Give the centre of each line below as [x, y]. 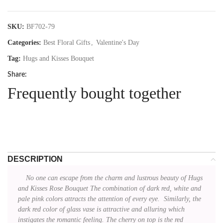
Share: [17, 74]
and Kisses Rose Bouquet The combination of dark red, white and [110, 188]
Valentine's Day [118, 42]
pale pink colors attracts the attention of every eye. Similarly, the [110, 199]
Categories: [24, 42]
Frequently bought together [94, 93]
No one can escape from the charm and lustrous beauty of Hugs [110, 178]
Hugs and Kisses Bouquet [58, 58]
